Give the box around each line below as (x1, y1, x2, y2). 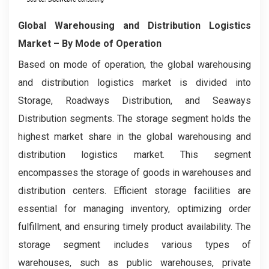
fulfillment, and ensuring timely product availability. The (18, 221, 251, 233)
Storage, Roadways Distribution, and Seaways (18, 95, 251, 107)
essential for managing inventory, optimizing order (18, 203, 251, 215)
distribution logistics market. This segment (18, 149, 251, 161)
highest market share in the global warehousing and (18, 131, 251, 143)
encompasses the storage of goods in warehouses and (18, 167, 251, 179)
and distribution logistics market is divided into (18, 77, 251, 89)
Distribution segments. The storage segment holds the (18, 113, 251, 125)
